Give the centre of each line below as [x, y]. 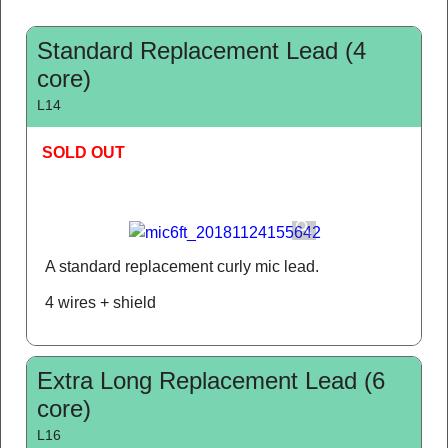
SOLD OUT [83, 152]
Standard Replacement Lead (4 [201, 50]
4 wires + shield [100, 302]
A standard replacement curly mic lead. [182, 266]
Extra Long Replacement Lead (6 [211, 380]
